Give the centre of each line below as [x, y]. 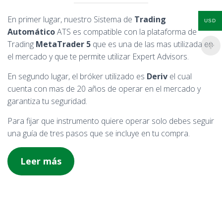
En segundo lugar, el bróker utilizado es [77, 77]
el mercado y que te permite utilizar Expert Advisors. [98, 57]
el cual [180, 77]
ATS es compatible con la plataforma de [126, 32]
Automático [31, 32]
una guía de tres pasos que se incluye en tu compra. [99, 134]
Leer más [41, 161]
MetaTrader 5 [63, 44]
